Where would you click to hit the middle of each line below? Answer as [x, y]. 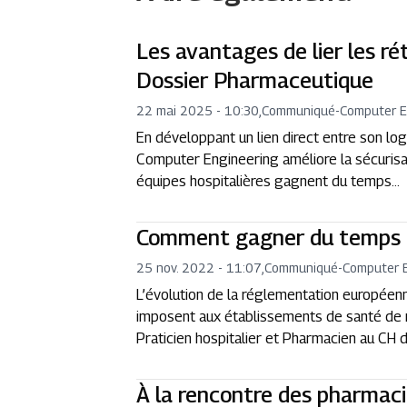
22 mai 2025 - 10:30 [198, 110]
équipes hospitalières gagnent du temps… [268, 181]
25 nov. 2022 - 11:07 [199, 268]
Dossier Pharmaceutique [255, 80]
